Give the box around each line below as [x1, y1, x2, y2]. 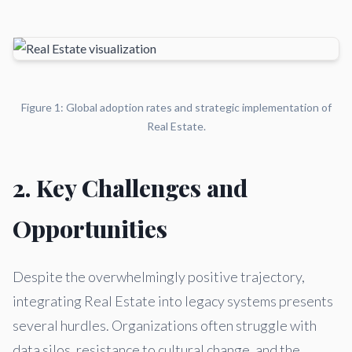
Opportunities [13, 213, 167, 244]
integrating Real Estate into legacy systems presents [13, 292, 333, 310]
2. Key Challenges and [13, 172, 247, 203]
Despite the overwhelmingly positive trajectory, [13, 268, 305, 285]
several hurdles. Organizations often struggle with [13, 317, 317, 334]
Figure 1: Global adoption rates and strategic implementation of [20, 101, 332, 114]
